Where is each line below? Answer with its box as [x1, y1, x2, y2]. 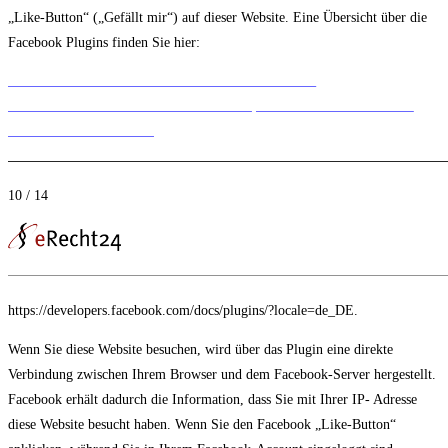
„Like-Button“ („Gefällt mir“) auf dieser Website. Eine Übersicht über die [8, 10, 427, 26]
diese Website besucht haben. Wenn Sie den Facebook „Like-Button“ [8, 416, 396, 432]
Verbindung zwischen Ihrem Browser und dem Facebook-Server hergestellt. [8, 366, 436, 382]
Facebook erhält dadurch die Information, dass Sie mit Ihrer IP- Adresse [8, 391, 417, 407]
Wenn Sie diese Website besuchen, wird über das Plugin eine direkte [8, 341, 393, 357]
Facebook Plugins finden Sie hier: [8, 35, 200, 51]
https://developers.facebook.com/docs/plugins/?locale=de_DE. [8, 302, 358, 318]
